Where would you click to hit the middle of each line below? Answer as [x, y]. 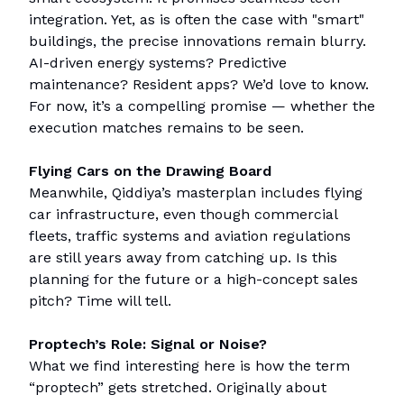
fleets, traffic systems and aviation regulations [190, 236]
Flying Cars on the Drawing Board [150, 171]
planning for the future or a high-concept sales [193, 280]
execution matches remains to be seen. [166, 128]
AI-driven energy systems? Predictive [158, 63]
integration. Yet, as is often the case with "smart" [197, 20]
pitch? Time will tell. [100, 301]
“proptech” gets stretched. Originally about [178, 388]
